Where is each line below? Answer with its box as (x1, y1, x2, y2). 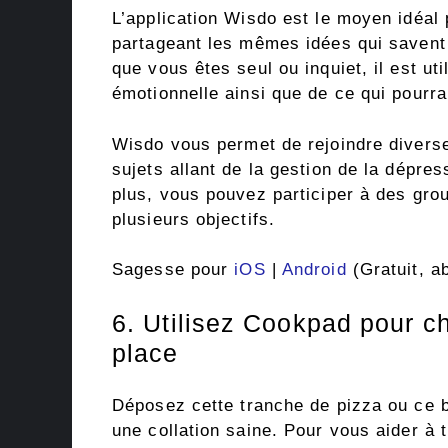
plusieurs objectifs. (112, 209, 276, 229)
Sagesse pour (112, 260, 235, 280)
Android (281, 260, 347, 280)
